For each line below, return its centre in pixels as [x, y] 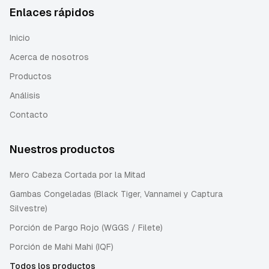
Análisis [25, 95]
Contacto [29, 115]
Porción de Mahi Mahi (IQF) [62, 247]
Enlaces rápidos [52, 12]
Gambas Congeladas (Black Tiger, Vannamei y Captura [116, 194]
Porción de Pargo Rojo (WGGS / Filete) [86, 228]
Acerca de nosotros [49, 57]
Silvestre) [29, 208]
